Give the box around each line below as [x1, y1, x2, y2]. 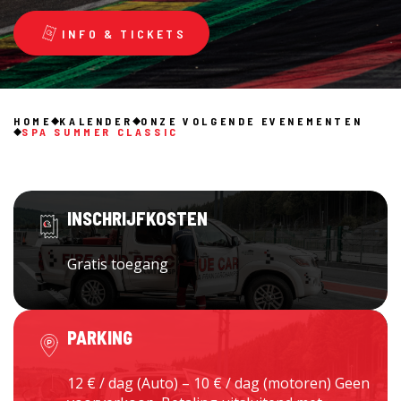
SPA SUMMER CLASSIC [21, 125, 179, 138]
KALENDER [59, 115, 133, 127]
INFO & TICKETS [62, 25, 186, 41]
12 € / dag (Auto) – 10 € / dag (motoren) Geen [67, 373, 370, 393]
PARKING [67, 327, 132, 348]
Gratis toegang [67, 254, 168, 274]
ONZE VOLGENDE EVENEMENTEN [141, 115, 363, 127]
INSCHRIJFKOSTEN [67, 208, 208, 229]
